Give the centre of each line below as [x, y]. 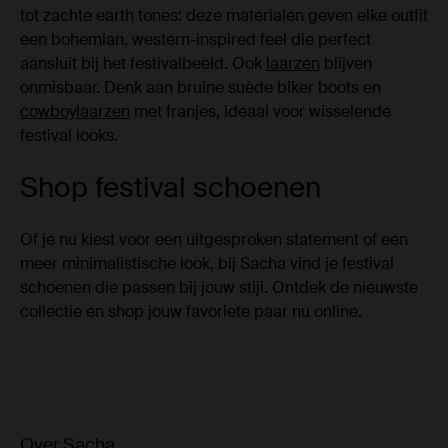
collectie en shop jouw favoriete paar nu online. [191, 312]
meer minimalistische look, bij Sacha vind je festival [207, 264]
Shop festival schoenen [170, 188]
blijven [346, 64]
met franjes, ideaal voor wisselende [260, 112]
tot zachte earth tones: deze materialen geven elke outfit [224, 16]
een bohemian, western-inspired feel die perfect [195, 40]
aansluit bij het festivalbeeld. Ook [143, 64]
